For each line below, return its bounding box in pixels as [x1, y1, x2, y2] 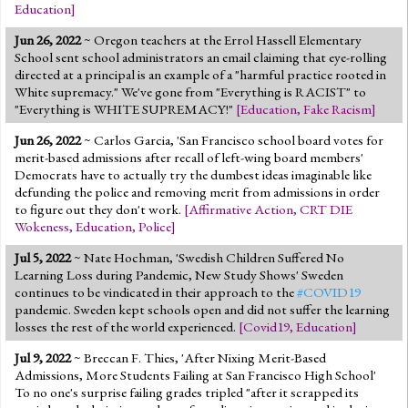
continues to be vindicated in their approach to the [15, 282, 297, 301]
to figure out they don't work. [15, 199, 184, 219]
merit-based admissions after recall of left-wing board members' [15, 148, 363, 167]
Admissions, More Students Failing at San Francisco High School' [15, 365, 376, 384]
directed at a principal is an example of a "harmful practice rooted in [15, 65, 386, 84]
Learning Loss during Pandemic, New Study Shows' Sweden [15, 265, 343, 284]
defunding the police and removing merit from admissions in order [15, 182, 380, 201]
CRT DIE [300, 199, 352, 219]
